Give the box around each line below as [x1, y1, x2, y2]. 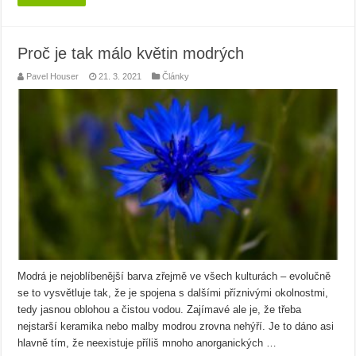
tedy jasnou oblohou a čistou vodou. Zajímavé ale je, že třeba [17, 304, 302, 316]
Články [162, 72, 190, 82]
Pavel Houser [26, 72, 79, 82]
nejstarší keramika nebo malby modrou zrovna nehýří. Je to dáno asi [17, 320, 335, 333]
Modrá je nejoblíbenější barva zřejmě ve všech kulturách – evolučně [17, 270, 331, 283]
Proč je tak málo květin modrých [17, 44, 245, 63]
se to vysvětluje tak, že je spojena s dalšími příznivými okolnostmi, [17, 287, 329, 300]
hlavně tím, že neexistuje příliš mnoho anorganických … [17, 337, 277, 350]
